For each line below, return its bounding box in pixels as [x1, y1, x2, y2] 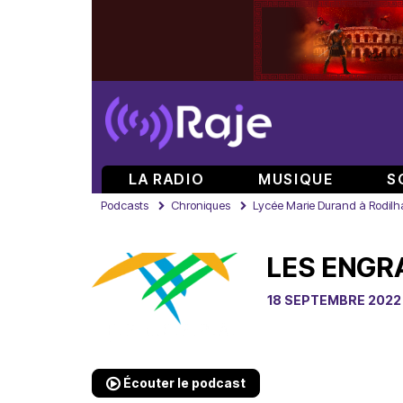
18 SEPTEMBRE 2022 [267, 292, 401, 308]
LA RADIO [129, 170, 205, 188]
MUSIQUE [258, 170, 334, 188]
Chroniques [171, 198, 230, 212]
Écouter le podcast [121, 375, 246, 390]
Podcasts [101, 198, 148, 212]
